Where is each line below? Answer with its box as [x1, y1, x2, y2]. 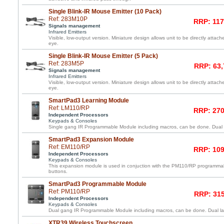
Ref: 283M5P [48, 60, 84, 67]
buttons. [48, 168, 67, 174]
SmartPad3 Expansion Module [48, 136, 134, 143]
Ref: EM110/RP [48, 143, 90, 150]
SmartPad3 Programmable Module [48, 180, 146, 187]
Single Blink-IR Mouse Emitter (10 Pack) [48, 8, 161, 15]
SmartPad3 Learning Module [48, 97, 129, 104]
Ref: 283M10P [48, 15, 87, 22]
